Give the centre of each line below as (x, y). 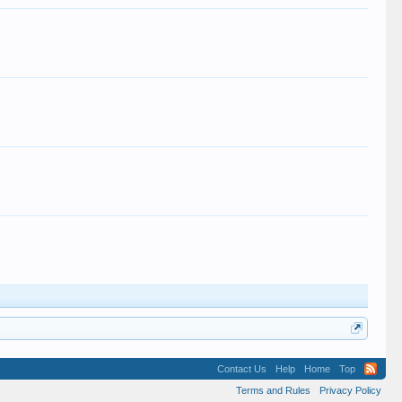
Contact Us (241, 369)
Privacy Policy (350, 390)
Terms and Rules (273, 390)
